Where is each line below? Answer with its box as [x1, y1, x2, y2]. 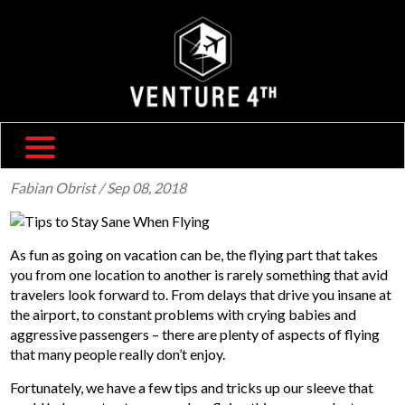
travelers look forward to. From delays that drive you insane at [10, 285, 392, 303]
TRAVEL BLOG [155, 56, 250, 73]
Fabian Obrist [10, 178, 99, 196]
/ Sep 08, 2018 [99, 178, 187, 196]
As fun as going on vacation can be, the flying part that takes [10, 245, 379, 263]
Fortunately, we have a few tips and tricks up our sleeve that [10, 378, 374, 396]
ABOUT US [165, 25, 240, 42]
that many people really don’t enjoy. [10, 344, 226, 363]
